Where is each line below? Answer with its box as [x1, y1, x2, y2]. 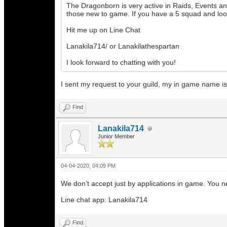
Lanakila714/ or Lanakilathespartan [66, 42, 181, 50]
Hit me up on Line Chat [66, 26, 140, 34]
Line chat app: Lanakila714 [60, 196, 147, 204]
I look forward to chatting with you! [66, 58, 176, 66]
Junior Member [97, 133, 135, 139]
